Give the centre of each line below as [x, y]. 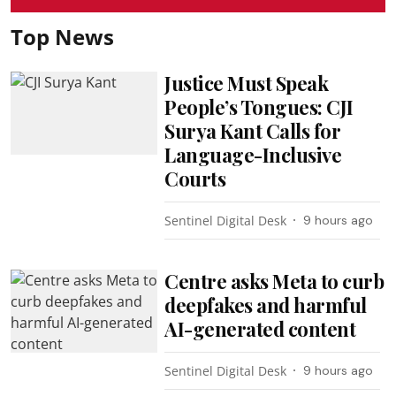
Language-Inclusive [253, 155]
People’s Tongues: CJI [259, 107]
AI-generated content [260, 329]
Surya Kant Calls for [253, 131]
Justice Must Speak [247, 83]
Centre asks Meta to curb [274, 281]
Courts [195, 179]
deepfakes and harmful [266, 305]
